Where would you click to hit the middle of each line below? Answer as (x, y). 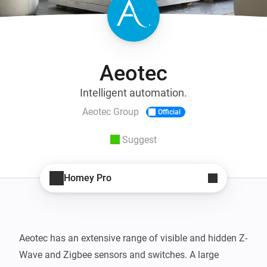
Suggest (139, 139)
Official (169, 112)
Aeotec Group (110, 112)
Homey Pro (88, 178)
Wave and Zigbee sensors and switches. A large (119, 254)
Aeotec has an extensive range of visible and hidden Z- (133, 238)
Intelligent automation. (133, 92)
